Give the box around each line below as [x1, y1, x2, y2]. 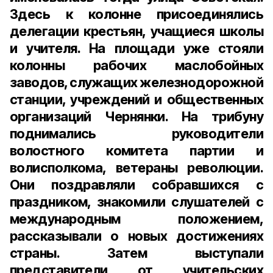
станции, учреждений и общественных [10, 91, 263, 107]
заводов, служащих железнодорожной [10, 74, 263, 90]
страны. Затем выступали [10, 245, 263, 261]
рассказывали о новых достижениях [10, 228, 263, 244]
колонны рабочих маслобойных [10, 57, 263, 73]
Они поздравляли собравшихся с [10, 177, 263, 193]
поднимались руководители [10, 126, 263, 141]
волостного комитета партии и [10, 143, 263, 158]
